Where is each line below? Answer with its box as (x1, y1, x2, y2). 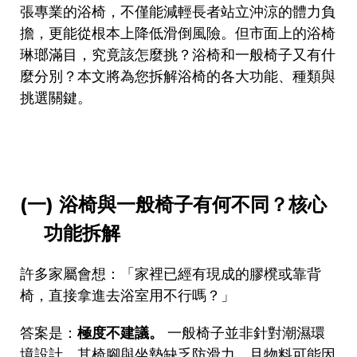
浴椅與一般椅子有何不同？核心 (59, 192, 327, 216)
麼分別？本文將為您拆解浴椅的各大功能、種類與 (20, 67, 335, 85)
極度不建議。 (77, 324, 163, 342)
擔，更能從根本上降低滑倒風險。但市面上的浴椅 (20, 24, 335, 42)
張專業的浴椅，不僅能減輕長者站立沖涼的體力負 (20, 2, 335, 21)
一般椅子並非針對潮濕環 (167, 324, 325, 342)
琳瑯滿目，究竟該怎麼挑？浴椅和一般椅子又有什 (20, 45, 335, 64)
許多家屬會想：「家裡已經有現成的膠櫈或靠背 (20, 265, 321, 283)
